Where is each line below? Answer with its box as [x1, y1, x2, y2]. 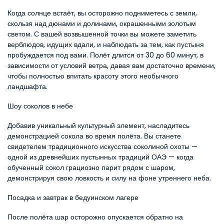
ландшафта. [7, 81, 47, 91]
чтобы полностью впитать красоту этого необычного [7, 71, 178, 81]
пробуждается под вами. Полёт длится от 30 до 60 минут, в [7, 50, 203, 60]
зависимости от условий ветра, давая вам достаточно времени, [7, 60, 215, 70]
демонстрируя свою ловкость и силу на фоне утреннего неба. [7, 173, 211, 183]
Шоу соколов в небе [7, 101, 73, 111]
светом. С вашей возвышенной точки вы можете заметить [7, 29, 196, 39]
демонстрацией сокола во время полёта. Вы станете [7, 131, 181, 141]
